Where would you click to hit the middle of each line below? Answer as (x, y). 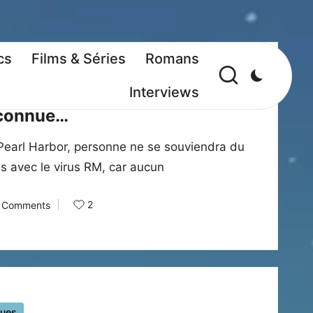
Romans (172, 59)
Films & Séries (79, 59)
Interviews (164, 92)
